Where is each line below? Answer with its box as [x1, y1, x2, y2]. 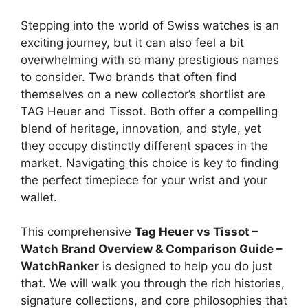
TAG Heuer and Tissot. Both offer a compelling [21, 104, 278, 118]
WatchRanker [21, 259, 99, 273]
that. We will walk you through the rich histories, [21, 276, 285, 290]
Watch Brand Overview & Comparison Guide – [21, 242, 283, 256]
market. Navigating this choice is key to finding [21, 155, 278, 170]
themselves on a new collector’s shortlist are [21, 87, 265, 101]
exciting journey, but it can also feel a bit [21, 35, 244, 49]
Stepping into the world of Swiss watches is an [21, 18, 279, 32]
